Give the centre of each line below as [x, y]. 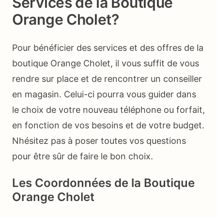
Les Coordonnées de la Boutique [103, 183]
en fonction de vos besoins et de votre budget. [108, 125]
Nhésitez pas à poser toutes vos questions [99, 140]
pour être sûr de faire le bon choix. [83, 156]
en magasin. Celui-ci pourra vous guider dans [104, 94]
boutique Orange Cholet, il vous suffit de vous [106, 63]
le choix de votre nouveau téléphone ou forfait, [108, 109]
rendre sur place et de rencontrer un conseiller [107, 78]
